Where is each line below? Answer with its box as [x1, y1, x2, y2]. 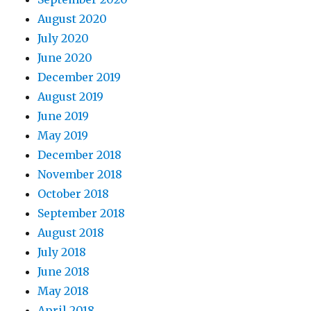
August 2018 [37, 225, 105, 239]
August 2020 [37, 11, 108, 26]
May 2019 [37, 128, 89, 142]
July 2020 [37, 31, 90, 45]
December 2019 [37, 69, 121, 84]
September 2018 [37, 205, 126, 220]
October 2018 [37, 186, 110, 201]
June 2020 [37, 50, 93, 65]
